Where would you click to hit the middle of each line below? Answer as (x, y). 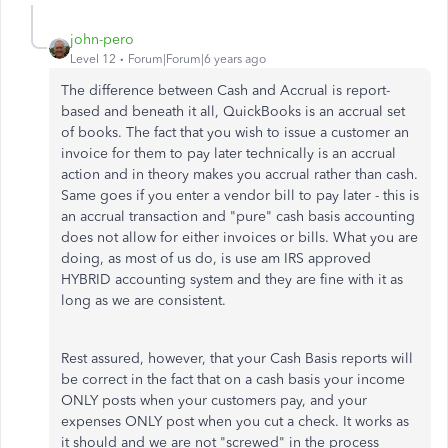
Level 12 (93, 59)
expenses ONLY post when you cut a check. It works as (235, 421)
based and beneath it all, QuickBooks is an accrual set (233, 111)
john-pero (102, 39)
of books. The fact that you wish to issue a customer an (235, 132)
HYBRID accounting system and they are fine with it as (232, 279)
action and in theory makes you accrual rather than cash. (239, 174)
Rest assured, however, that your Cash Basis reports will (237, 358)
